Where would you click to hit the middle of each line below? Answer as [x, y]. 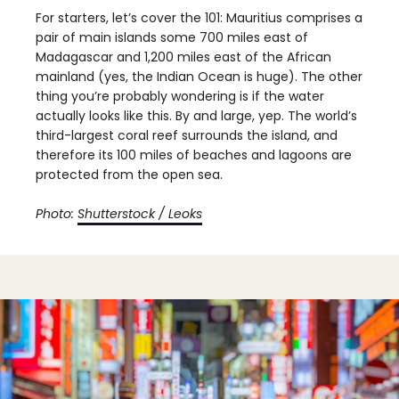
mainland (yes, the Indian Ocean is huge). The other [199, 77]
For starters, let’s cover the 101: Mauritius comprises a [199, 18]
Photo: [57, 214]
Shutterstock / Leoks [140, 214]
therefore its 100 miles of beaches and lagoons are [194, 155]
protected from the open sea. [129, 175]
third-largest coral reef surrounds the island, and [187, 136]
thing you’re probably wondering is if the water [180, 97]
